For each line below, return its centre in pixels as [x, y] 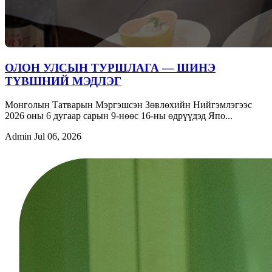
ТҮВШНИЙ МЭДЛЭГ [63, 81]
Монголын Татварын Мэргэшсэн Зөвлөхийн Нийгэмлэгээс [128, 104]
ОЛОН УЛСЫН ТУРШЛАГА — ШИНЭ [110, 67]
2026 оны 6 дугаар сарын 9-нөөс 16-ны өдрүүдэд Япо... [119, 115]
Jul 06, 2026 [58, 136]
